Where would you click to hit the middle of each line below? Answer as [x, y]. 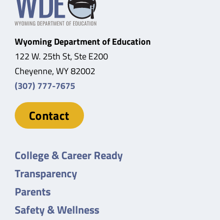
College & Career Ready [69, 155]
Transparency [46, 173]
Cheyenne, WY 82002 [55, 71]
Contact [49, 115]
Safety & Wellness [57, 209]
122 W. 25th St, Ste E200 [61, 56]
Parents [32, 191]
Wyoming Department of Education [82, 41]
